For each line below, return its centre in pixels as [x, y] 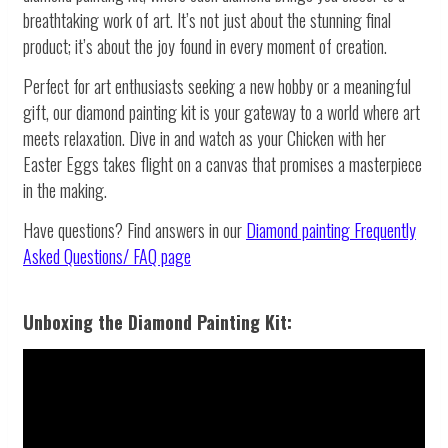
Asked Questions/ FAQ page [107, 256]
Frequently [385, 230]
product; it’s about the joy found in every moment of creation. [205, 46]
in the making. [65, 190]
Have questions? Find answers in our [134, 230]
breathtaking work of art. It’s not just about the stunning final [207, 20]
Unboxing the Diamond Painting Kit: [157, 322]
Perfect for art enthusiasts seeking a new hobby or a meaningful [217, 86]
